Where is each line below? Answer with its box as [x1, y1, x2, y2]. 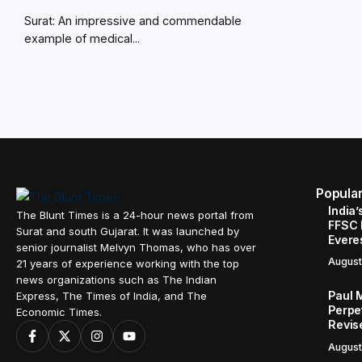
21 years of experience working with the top [16, 256, 239, 270]
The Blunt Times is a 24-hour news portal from [16, 208, 254, 221]
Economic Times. [16, 305, 102, 318]
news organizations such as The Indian [16, 272, 217, 286]
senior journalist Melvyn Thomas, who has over [16, 240, 256, 254]
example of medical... [24, 32, 140, 45]
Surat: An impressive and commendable [24, 14, 242, 27]
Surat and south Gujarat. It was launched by [16, 224, 239, 238]
